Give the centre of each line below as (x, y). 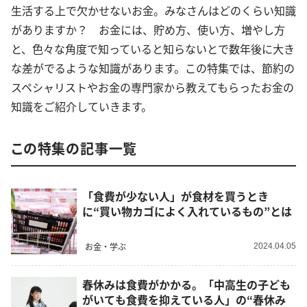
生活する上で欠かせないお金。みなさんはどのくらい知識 (153, 11)
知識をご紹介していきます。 (82, 107)
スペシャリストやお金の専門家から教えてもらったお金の (152, 87)
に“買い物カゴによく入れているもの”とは (187, 211)
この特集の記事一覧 (74, 149)
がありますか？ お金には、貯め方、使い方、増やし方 (148, 30)
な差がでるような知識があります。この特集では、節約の (153, 68)
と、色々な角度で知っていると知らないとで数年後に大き (153, 49)
